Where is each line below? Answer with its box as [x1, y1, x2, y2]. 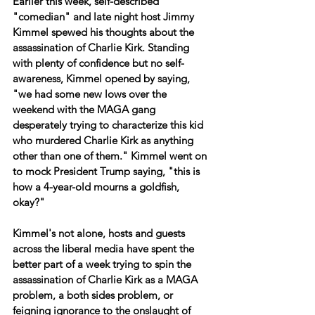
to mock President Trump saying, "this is [13, 165, 202, 179]
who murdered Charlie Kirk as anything [13, 134, 196, 148]
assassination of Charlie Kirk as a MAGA [13, 273, 200, 287]
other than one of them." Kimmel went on [13, 149, 210, 163]
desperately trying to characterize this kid [13, 118, 206, 132]
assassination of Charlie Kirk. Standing [13, 41, 192, 55]
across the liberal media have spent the [13, 242, 197, 256]
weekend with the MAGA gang [13, 103, 158, 117]
